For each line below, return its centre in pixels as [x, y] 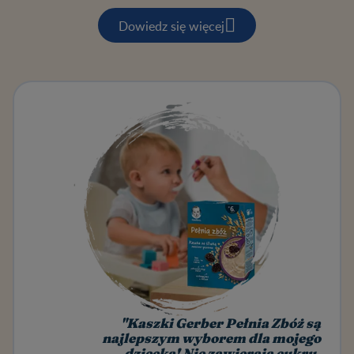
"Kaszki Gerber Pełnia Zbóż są [221, 324]
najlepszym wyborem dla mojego [211, 339]
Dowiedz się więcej [171, 25]
